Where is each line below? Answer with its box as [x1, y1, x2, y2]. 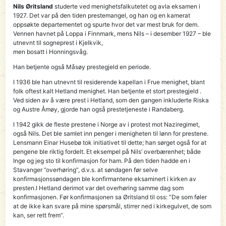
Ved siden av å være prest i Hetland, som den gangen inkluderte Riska [13, 96, 209, 104]
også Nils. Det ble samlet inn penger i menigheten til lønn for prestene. [13, 129, 209, 137]
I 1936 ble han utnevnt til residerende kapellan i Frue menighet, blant [13, 78, 205, 86]
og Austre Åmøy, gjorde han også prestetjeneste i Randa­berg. [13, 105, 185, 113]
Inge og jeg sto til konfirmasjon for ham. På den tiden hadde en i [13, 156, 191, 164]
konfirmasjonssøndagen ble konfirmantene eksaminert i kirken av [13, 175, 197, 183]
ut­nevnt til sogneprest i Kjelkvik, [13, 38, 103, 46]
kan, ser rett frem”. [13, 211, 65, 219]
